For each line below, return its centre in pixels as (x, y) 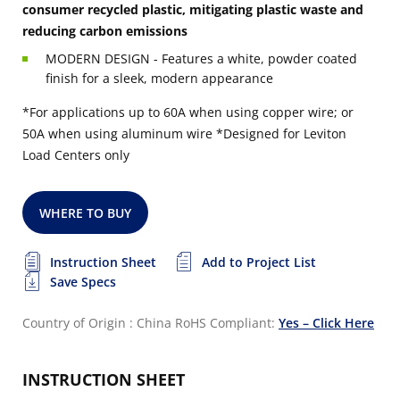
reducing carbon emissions (105, 31)
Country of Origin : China (97, 323)
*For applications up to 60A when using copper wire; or (188, 112)
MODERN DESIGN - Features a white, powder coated (201, 58)
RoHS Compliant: (227, 323)
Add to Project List (259, 262)
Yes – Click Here (326, 323)
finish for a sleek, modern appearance (159, 78)
